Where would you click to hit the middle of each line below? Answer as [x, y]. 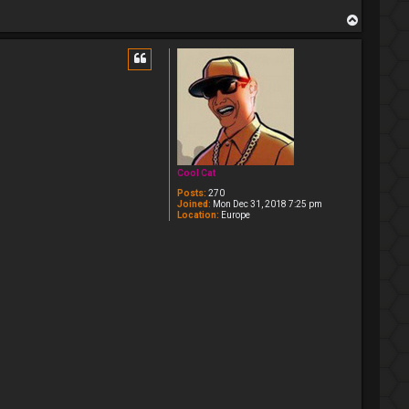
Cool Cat [196, 173]
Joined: [194, 204]
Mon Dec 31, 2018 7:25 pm [267, 204]
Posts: [192, 194]
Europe [235, 215]
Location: [198, 215]
